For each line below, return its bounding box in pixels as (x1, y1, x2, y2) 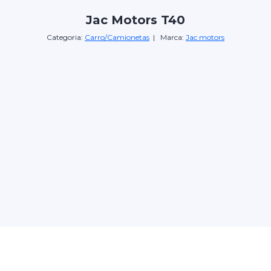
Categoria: (47, 32, 85, 42)
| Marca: (149, 32, 186, 42)
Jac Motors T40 (86, 12, 185, 27)
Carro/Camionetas (85, 32, 149, 42)
